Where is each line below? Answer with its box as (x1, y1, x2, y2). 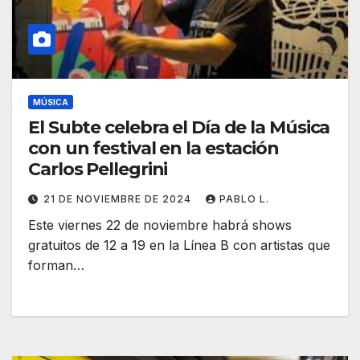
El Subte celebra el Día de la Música (28, 117, 330, 139)
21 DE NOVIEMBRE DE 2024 (43, 193, 194, 206)
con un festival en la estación (28, 137, 279, 160)
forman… (28, 257, 84, 274)
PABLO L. (219, 193, 269, 206)
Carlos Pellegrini (28, 158, 168, 181)
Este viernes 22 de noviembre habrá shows (28, 217, 292, 234)
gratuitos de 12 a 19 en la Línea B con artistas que (28, 237, 330, 254)
